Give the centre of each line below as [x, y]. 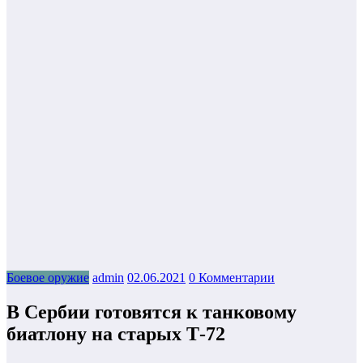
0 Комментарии [232, 278]
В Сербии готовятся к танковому [152, 312]
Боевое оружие [48, 278]
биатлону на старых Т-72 [116, 334]
